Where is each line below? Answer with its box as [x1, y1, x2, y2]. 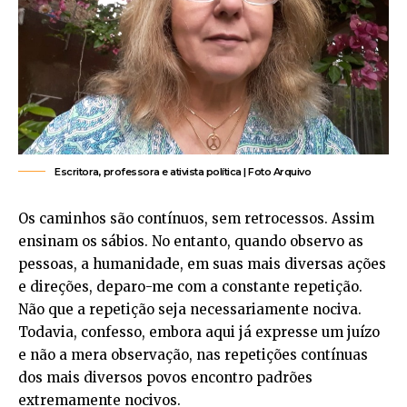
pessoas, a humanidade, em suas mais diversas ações [18, 255, 386, 273]
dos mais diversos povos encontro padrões [18, 369, 313, 386]
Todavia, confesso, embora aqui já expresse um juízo [18, 323, 380, 341]
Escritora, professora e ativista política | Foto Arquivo [55, 165, 311, 178]
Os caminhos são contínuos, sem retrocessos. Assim [18, 210, 374, 227]
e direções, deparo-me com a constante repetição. [18, 278, 362, 295]
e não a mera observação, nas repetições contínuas [18, 346, 368, 363]
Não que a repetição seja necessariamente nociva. [18, 301, 362, 318]
